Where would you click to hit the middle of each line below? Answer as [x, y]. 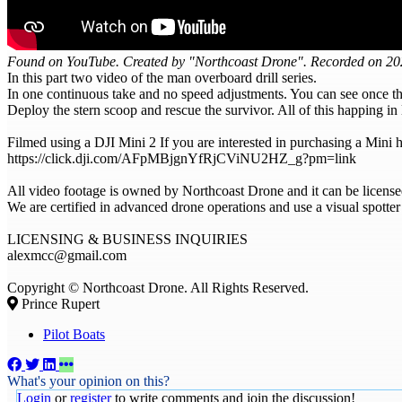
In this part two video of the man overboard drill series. [162, 77]
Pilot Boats [74, 334]
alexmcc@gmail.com [67, 255]
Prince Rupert [59, 303]
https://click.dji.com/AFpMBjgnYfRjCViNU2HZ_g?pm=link [182, 158]
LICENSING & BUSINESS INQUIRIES [127, 239]
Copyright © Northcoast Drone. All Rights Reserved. [158, 287]
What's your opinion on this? [88, 380]
